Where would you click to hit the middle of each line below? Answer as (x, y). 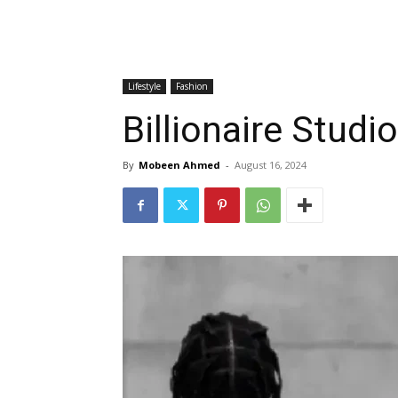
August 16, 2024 (271, 165)
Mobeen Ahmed (179, 165)
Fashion (192, 87)
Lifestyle (144, 87)
